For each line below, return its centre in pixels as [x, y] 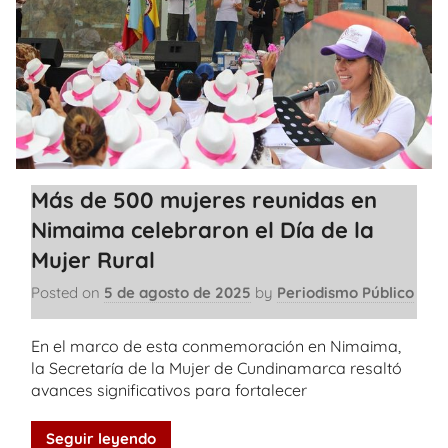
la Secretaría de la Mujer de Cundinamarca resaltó [216, 367]
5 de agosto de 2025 [177, 292]
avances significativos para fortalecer [169, 389]
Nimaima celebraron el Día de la [202, 229]
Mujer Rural [93, 259]
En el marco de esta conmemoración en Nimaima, [216, 345]
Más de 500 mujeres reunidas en [204, 199]
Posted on [67, 292]
